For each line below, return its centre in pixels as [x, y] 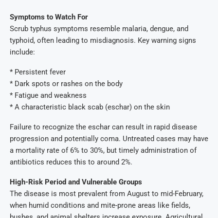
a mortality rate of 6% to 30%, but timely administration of [103, 150]
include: [22, 52]
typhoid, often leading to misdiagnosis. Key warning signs [103, 40]
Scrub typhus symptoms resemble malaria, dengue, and [99, 28]
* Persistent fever [38, 72]
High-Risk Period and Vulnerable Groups [76, 182]
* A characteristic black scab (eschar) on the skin [90, 107]
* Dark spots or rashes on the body [66, 83]
